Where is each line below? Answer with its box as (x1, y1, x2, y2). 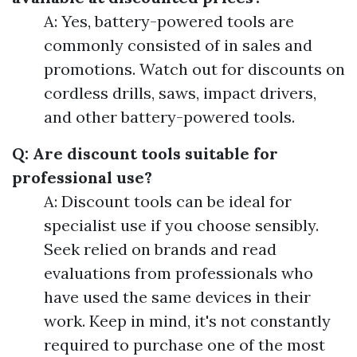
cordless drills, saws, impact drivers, (44, 83, 316, 104)
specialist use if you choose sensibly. (44, 215, 319, 236)
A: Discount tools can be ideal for (44, 191, 292, 212)
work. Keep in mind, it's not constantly (44, 311, 331, 331)
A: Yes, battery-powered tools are (44, 11, 294, 32)
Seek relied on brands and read (44, 239, 277, 260)
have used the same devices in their (44, 287, 311, 308)
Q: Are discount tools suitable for (12, 143, 278, 164)
